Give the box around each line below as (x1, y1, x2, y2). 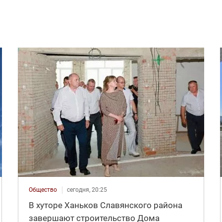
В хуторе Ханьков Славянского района (28, 200, 182, 210)
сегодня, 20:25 (66, 186, 107, 193)
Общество (28, 186, 57, 193)
